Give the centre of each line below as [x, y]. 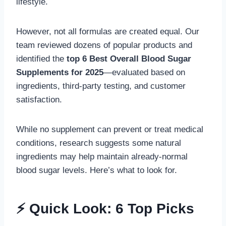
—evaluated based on [144, 72]
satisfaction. [39, 100]
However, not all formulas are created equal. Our [108, 32]
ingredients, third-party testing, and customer [101, 86]
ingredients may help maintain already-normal [102, 157]
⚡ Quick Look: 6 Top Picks [105, 209]
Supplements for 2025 [60, 72]
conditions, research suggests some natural [99, 143]
